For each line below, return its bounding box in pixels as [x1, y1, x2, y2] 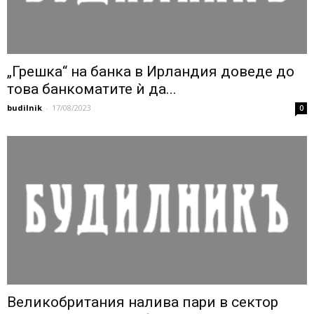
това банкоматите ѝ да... [7, 81, 177, 98]
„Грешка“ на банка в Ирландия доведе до [7, 63, 294, 81]
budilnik [7, 102, 42, 114]
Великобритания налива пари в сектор [7, 293, 278, 310]
